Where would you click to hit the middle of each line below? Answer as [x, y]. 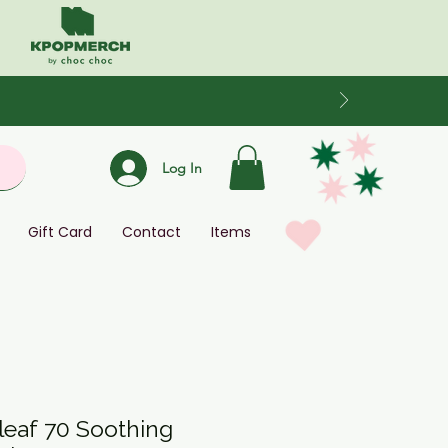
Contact [151, 232]
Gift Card [60, 232]
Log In [181, 167]
